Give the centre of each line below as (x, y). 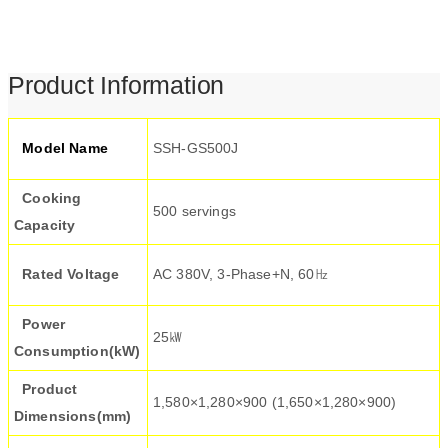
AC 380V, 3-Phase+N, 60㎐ (241, 273)
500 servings (194, 210)
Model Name (61, 147)
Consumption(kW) (77, 350)
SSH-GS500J (196, 147)
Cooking (48, 197)
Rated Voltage (67, 273)
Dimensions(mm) (73, 415)
